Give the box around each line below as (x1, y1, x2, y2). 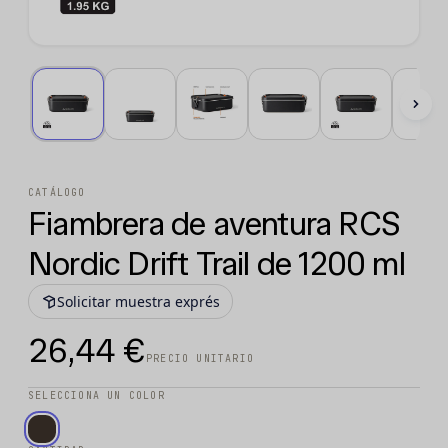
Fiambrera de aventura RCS (28, 205, 401, 244)
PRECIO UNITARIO (146, 352, 254, 366)
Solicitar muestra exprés (57, 292, 220, 312)
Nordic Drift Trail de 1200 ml (28, 245, 405, 284)
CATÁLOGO (28, 186, 86, 200)
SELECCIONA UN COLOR (28, 389, 165, 403)
